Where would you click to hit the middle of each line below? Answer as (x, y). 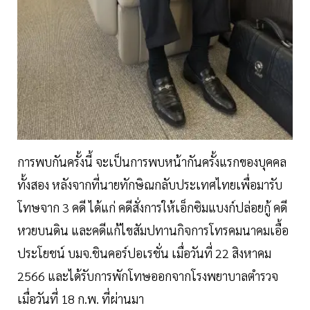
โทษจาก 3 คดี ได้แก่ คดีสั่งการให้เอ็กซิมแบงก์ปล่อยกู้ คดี (152, 208)
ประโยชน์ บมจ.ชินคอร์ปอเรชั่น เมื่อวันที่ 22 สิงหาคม (144, 253)
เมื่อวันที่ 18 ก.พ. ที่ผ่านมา (81, 299)
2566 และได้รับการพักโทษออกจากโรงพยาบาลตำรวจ (148, 276)
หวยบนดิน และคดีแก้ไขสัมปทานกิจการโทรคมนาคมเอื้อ (153, 230)
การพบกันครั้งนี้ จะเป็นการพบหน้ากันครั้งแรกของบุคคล (152, 162)
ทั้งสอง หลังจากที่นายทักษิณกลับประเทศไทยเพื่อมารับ (150, 185)
